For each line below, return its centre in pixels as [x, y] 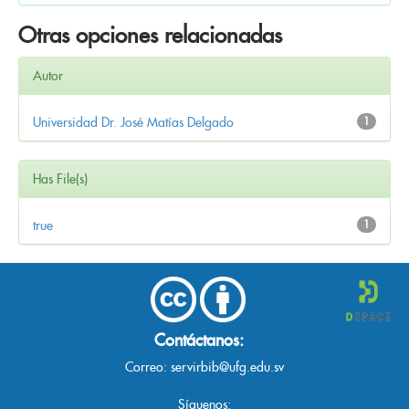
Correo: [148, 367]
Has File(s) [60, 178]
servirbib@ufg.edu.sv [227, 367]
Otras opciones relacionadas [150, 35]
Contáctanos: [199, 340]
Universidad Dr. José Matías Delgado [133, 122]
